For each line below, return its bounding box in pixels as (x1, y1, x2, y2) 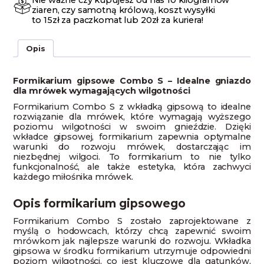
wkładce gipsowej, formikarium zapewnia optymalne (13, 131, 251, 142)
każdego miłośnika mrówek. (13, 171, 133, 182)
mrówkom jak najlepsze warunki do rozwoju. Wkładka (13, 235, 251, 246)
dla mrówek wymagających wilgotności (13, 85, 190, 96)
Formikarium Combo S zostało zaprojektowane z (13, 215, 251, 226)
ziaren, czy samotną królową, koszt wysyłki (32, 5, 215, 16)
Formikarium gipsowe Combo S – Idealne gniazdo (13, 75, 251, 86)
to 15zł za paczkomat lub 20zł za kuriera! (32, 15, 203, 26)
